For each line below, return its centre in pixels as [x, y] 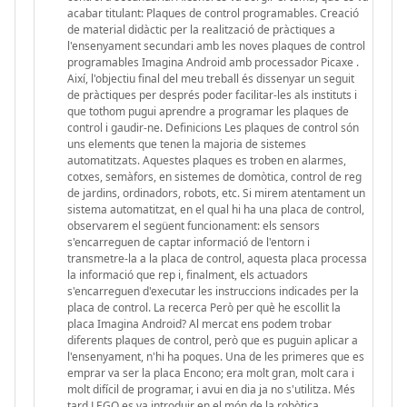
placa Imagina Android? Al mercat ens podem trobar [199, 323]
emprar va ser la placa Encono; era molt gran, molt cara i [211, 372]
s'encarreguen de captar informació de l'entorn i [189, 242]
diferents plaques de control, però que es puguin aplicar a [213, 340]
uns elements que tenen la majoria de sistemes [187, 144]
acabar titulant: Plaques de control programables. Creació [213, 13]
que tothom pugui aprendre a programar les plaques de [208, 111]
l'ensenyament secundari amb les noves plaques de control [216, 45]
